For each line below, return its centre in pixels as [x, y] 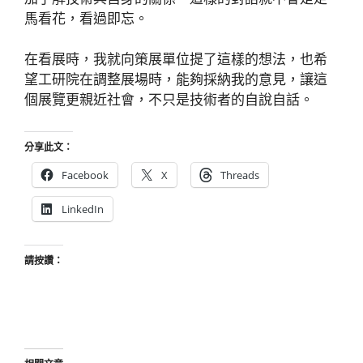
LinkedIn [83, 209]
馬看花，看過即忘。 [86, 18]
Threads [240, 175]
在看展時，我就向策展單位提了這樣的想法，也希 [176, 59]
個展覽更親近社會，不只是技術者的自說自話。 [169, 100]
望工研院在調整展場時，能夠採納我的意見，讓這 [176, 79]
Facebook [85, 175]
